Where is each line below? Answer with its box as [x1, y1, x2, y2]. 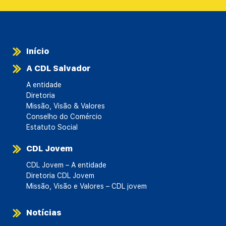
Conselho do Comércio [26, 112, 102, 121]
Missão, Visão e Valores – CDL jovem [26, 182, 147, 190]
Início [26, 46, 49, 56]
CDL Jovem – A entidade [26, 160, 106, 169]
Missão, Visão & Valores [26, 101, 105, 110]
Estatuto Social [26, 123, 78, 131]
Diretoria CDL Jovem [26, 171, 94, 180]
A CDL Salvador [26, 63, 91, 73]
